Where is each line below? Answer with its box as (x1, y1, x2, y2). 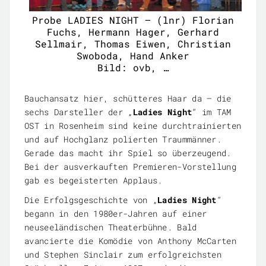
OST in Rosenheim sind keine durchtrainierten (24, 120, 242, 132)
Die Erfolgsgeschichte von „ (24, 194, 158, 206)
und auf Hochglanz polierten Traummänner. (24, 134, 221, 145)
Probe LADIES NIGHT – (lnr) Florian (32, 14, 234, 27)
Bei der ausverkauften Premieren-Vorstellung (24, 161, 236, 173)
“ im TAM (192, 106, 232, 118)
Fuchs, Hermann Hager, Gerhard (47, 26, 219, 39)
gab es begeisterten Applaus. (24, 175, 163, 186)
